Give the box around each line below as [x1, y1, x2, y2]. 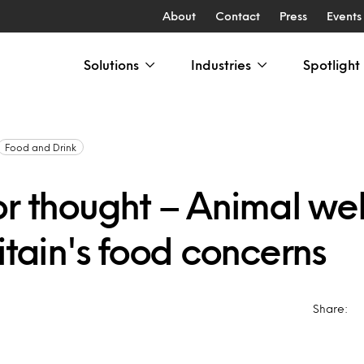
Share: [313, 304, 348, 313]
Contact [214, 11, 260, 20]
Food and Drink [5, 143, 76, 151]
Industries [191, 59, 251, 70]
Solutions [84, 59, 139, 70]
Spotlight [303, 59, 360, 70]
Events [326, 11, 362, 20]
